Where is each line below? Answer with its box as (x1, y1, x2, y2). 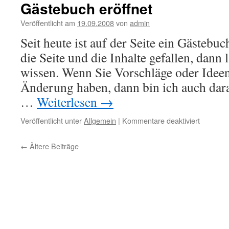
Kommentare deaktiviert (122, 115, 200, 126)
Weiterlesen (37, 93, 100, 110)
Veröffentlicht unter (20, 115, 82, 126)
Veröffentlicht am (20, 17, 75, 28)
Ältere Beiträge (28, 141, 79, 151)
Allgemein (84, 115, 116, 126)
